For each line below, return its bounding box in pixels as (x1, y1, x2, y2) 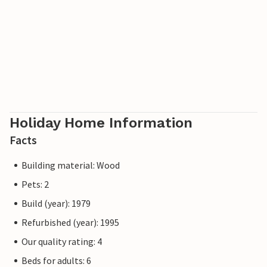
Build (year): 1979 (21, 197, 91, 210)
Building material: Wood (21, 159, 120, 172)
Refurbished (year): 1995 (21, 216, 119, 229)
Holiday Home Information (10, 114, 193, 132)
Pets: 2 (21, 178, 49, 191)
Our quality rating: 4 (21, 235, 102, 248)
